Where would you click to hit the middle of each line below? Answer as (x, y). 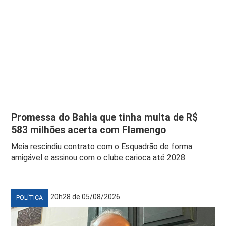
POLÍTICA (30, 197)
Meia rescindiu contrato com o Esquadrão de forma (102, 146)
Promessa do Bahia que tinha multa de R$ (105, 117)
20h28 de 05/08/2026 (86, 196)
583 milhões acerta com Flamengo (89, 130)
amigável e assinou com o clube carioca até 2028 (98, 157)
